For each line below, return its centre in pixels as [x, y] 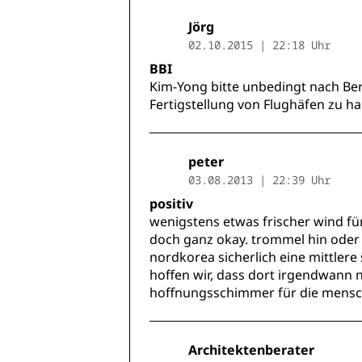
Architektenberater [251, 350]
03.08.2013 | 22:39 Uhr [259, 180]
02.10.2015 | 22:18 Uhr [259, 45]
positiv [171, 204]
